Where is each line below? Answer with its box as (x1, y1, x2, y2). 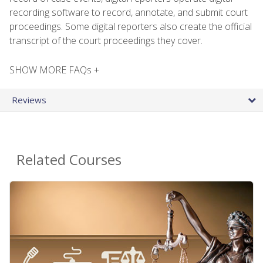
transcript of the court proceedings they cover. (9, 33, 203, 47)
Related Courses (16, 149, 122, 169)
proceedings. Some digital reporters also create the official (9, 19, 252, 33)
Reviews (12, 93, 46, 106)
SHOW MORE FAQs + (9, 63, 99, 76)
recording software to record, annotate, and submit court (9, 5, 248, 19)
